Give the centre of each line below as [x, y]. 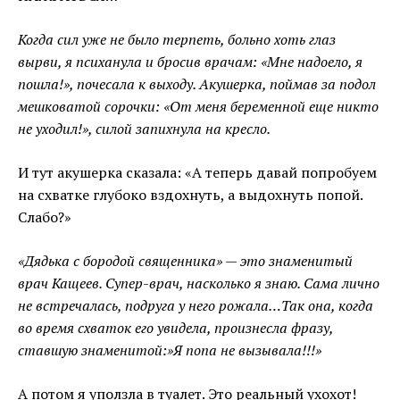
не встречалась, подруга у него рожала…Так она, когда [196, 306]
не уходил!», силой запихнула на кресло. [144, 129]
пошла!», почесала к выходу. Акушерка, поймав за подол [197, 84]
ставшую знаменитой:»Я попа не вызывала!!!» [170, 350]
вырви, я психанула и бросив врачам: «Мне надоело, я [190, 62]
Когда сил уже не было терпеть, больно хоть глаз [177, 40]
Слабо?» [45, 217]
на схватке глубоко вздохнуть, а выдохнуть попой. [190, 195]
